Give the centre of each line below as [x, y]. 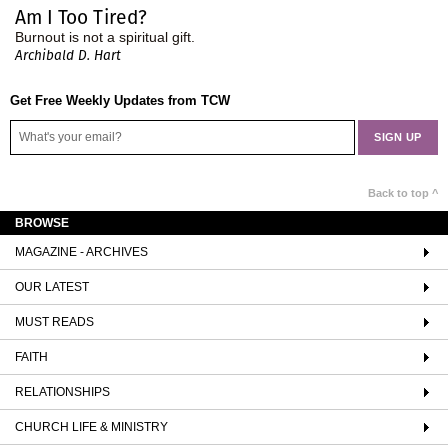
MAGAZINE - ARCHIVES [81, 251]
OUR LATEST [52, 286]
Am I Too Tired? [81, 17]
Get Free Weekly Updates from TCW [120, 100]
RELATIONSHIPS [62, 391]
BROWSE [42, 222]
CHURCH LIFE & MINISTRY [91, 426]
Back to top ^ [403, 192]
